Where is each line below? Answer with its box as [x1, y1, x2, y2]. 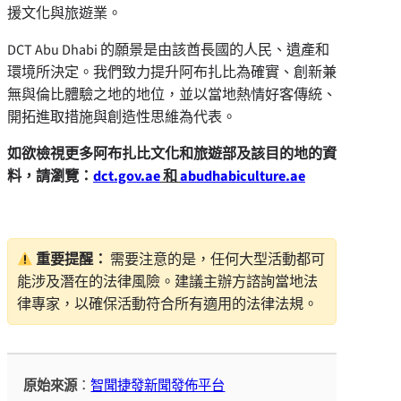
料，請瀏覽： [7, 166, 93, 186]
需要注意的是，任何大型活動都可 [107, 249, 326, 270]
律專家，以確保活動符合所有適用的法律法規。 [17, 294, 318, 315]
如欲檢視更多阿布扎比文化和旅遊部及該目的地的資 [7, 143, 337, 164]
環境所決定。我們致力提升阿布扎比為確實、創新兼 [7, 61, 337, 82]
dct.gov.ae [93, 166, 160, 186]
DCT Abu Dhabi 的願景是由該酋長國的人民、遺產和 [7, 38, 329, 60]
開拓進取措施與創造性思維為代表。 [7, 106, 236, 127]
